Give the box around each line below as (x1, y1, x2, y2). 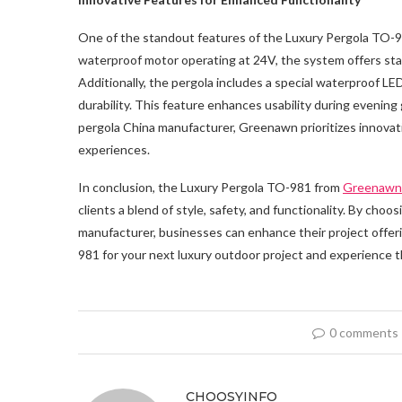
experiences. (78, 141, 150, 157)
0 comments (328, 324, 398, 340)
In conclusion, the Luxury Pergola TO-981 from (78, 179, 343, 195)
